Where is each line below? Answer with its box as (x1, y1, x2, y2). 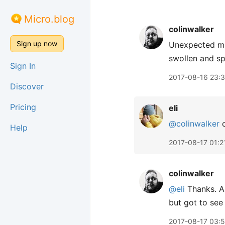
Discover (10, 81, 44, 91)
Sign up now (17, 39, 57, 48)
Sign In (10, 61, 36, 71)
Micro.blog (24, 13, 74, 25)
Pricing (10, 102, 36, 112)
